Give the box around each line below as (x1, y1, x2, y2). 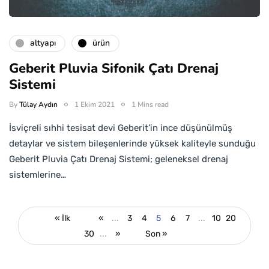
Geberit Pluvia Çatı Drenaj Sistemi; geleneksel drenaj (9, 153, 228, 165)
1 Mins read (131, 99, 169, 109)
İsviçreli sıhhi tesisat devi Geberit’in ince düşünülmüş (9, 122, 232, 133)
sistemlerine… (9, 169, 66, 180)
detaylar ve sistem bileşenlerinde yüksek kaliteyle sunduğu (9, 138, 256, 149)
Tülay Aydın (19, 99, 58, 109)
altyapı (30, 37, 56, 49)
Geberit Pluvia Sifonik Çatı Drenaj (9, 59, 219, 77)
